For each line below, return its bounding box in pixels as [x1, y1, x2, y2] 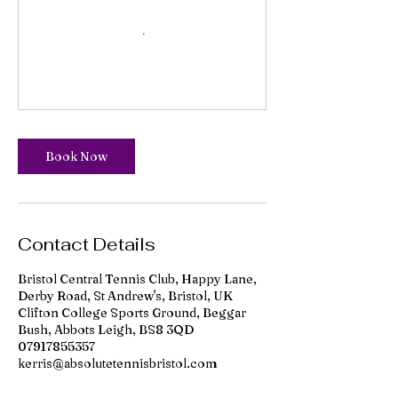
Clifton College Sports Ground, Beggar [18, 305, 246, 321]
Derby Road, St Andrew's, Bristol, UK [18, 288, 233, 304]
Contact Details [18, 233, 155, 256]
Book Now [45, 148, 107, 164]
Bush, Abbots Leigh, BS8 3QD [18, 322, 194, 338]
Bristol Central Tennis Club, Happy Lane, [18, 271, 257, 287]
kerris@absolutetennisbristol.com [18, 355, 218, 371]
